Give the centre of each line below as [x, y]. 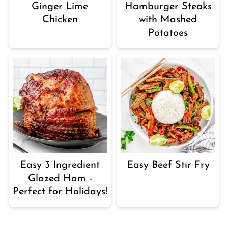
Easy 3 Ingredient [60, 166]
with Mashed [168, 20]
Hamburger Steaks [168, 6]
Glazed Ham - [60, 179]
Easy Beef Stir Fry [168, 166]
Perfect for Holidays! [60, 192]
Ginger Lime [60, 6]
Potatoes [168, 33]
